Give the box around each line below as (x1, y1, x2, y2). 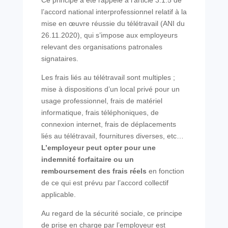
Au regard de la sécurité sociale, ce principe (41, 209, 182, 217)
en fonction (146, 167, 184, 175)
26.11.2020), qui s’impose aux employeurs (41, 31, 178, 39)
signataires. (41, 54, 78, 63)
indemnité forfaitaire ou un (41, 155, 134, 163)
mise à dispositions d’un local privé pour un (41, 85, 180, 93)
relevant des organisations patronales (41, 43, 162, 51)
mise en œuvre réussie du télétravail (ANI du (41, 19, 185, 27)
